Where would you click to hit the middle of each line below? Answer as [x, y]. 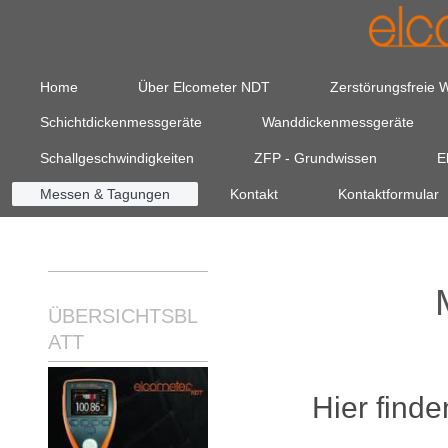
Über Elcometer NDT [204, 86]
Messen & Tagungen [105, 193]
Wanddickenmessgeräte [338, 122]
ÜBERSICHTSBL [123, 316]
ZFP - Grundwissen [316, 157]
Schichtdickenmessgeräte [121, 122]
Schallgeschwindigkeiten [117, 157]
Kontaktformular [389, 193]
